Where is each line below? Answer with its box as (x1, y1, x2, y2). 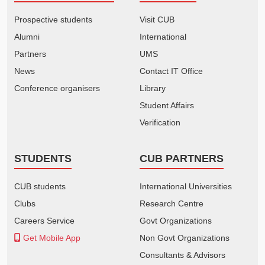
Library (140, 83, 166, 93)
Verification (140, 117, 180, 127)
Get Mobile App (21, 233, 80, 243)
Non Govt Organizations (140, 233, 230, 243)
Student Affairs (140, 100, 194, 110)
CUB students (14, 182, 66, 192)
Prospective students (14, 14, 92, 24)
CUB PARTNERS (140, 152, 224, 164)
